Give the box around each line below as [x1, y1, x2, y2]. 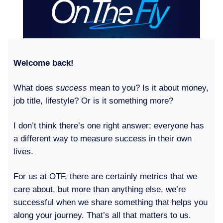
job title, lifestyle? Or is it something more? [13, 96, 173, 106]
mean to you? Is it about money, [90, 83, 209, 93]
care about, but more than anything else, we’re [13, 184, 186, 194]
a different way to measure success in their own [13, 133, 192, 143]
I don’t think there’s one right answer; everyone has [13, 120, 204, 130]
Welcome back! [13, 58, 74, 68]
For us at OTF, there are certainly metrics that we [13, 171, 197, 181]
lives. [13, 146, 33, 156]
